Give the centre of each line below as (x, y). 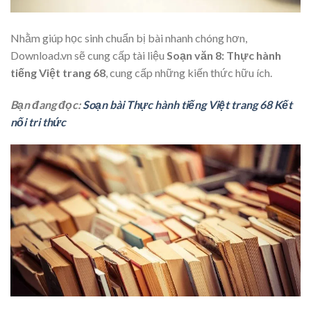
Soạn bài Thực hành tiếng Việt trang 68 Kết (187, 104)
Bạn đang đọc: (47, 104)
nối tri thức (38, 121)
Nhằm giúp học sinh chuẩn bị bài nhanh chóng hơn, (129, 37)
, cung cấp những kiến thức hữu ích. (189, 72)
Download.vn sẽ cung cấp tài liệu (89, 55)
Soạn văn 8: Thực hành (224, 55)
